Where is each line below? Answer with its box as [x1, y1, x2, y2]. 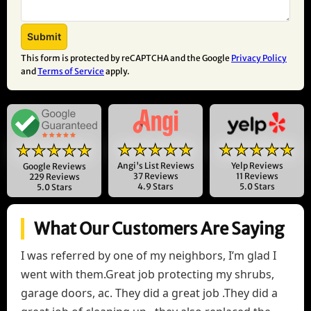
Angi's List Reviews [117, 160, 194, 171]
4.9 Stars [137, 181, 174, 192]
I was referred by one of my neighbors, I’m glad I [21, 248, 276, 264]
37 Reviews [133, 171, 178, 182]
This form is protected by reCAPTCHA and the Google [21, 53, 231, 64]
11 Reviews [235, 171, 278, 182]
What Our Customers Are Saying [34, 218, 284, 240]
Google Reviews [22, 161, 86, 172]
